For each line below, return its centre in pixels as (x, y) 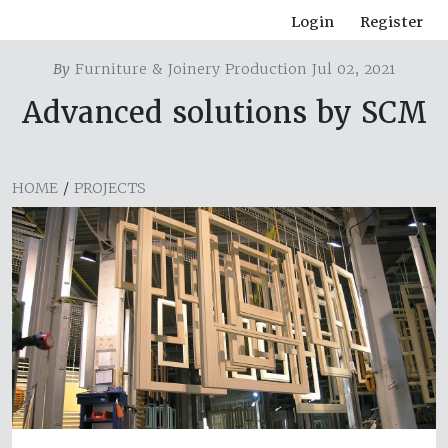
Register (391, 22)
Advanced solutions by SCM (224, 113)
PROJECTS (110, 188)
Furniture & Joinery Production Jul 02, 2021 (232, 69)
